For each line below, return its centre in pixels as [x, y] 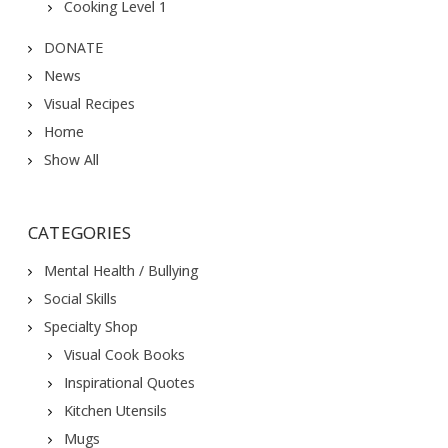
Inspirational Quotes [129, 382]
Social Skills [80, 298]
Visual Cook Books [124, 354]
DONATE [73, 47]
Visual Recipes [89, 103]
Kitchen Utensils [115, 410]
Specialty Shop [90, 326]
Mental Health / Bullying [120, 270]
